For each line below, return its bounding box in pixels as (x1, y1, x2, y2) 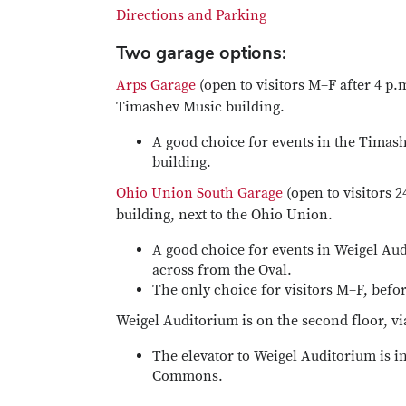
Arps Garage (116, 76, 196, 94)
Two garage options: (116, 41, 286, 64)
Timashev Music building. (116, 98, 288, 116)
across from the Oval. (152, 261, 292, 279)
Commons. (152, 367, 223, 385)
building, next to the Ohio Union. (116, 206, 336, 224)
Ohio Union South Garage (116, 184, 283, 202)
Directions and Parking (116, 6, 266, 24)
